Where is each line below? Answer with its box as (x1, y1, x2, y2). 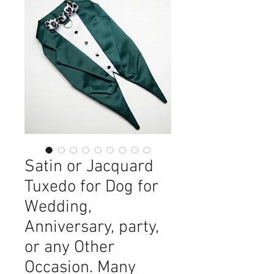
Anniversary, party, (24, 217, 159, 238)
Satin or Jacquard (24, 157, 154, 177)
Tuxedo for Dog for (24, 177, 158, 198)
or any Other (24, 237, 114, 258)
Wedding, (24, 197, 92, 218)
